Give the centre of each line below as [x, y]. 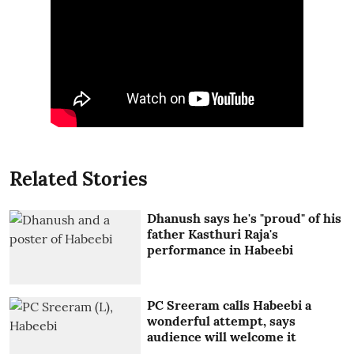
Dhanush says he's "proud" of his [245, 218]
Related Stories [79, 179]
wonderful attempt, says [222, 321]
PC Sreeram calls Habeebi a [230, 305]
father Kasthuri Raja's [213, 234]
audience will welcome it [222, 337]
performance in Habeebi [220, 250]
